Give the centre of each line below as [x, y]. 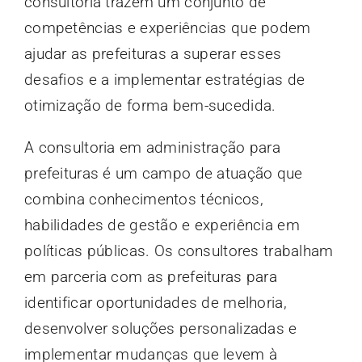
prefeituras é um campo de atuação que [163, 174]
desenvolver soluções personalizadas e [160, 329]
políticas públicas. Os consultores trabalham [179, 251]
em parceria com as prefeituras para [150, 277]
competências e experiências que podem [167, 28]
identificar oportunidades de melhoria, [155, 303]
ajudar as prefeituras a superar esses [153, 54]
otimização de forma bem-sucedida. [150, 106]
